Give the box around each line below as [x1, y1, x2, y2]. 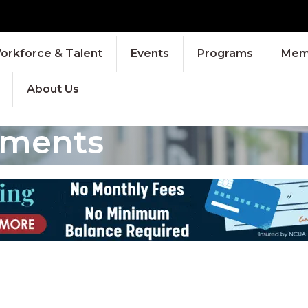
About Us [26, 82, 79, 96]
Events [130, 46, 169, 60]
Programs [197, 46, 253, 60]
